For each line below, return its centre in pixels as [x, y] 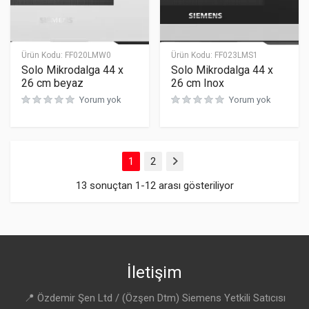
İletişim [154, 272]
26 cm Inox [198, 83]
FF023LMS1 [236, 55]
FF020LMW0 [88, 55]
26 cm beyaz [52, 83]
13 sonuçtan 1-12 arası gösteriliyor [154, 186]
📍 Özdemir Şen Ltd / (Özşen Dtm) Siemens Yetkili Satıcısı [154, 298]
